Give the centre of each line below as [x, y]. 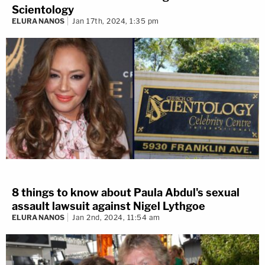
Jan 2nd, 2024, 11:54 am [116, 218]
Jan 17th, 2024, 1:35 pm [116, 21]
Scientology [43, 10]
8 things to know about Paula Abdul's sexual [126, 193]
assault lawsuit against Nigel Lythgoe [109, 206]
